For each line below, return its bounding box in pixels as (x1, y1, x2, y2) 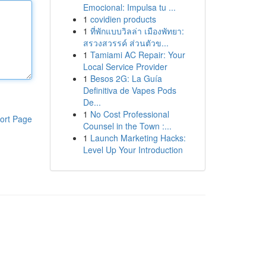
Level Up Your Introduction (83, 144, 183, 156)
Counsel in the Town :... (83, 120, 172, 132)
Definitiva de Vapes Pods (83, 84, 176, 96)
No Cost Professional (90, 108, 169, 120)
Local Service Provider (83, 61, 167, 72)
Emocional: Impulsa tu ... (83, 1, 176, 13)
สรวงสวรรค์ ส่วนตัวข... (83, 37, 169, 49)
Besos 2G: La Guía (90, 72, 162, 84)
